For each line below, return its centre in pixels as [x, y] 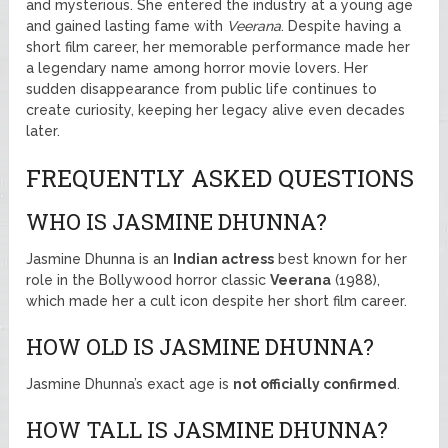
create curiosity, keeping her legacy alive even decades [216, 109]
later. [45, 130]
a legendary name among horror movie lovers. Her [197, 67]
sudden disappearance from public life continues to [202, 88]
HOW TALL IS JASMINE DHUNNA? [207, 429]
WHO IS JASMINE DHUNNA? [177, 221]
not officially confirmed [315, 383]
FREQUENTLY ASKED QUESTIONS [220, 177]
